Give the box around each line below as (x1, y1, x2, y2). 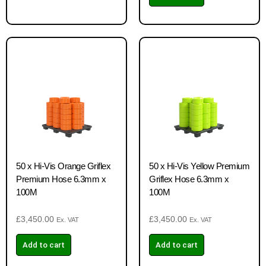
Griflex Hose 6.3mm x (149, 174, 229, 184)
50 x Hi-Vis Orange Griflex (16, 161, 110, 171)
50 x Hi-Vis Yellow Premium (149, 161, 249, 171)
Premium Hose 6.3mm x (16, 174, 106, 184)
